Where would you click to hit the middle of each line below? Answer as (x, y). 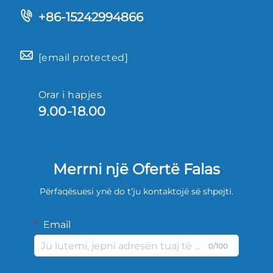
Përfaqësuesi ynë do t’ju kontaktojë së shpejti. (136, 192)
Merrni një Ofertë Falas (136, 169)
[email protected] (83, 58)
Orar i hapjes (70, 95)
